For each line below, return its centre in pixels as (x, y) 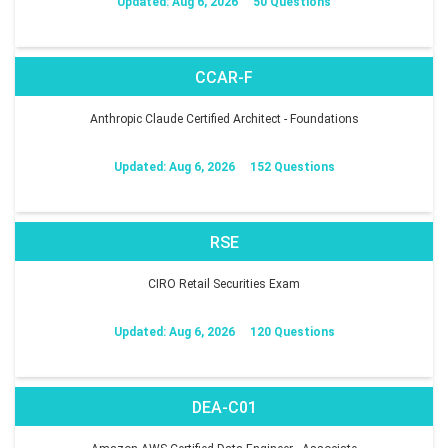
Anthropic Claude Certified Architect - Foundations (224, 118)
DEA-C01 (224, 407)
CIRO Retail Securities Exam (224, 283)
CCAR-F (224, 77)
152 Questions (292, 166)
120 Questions (292, 331)
